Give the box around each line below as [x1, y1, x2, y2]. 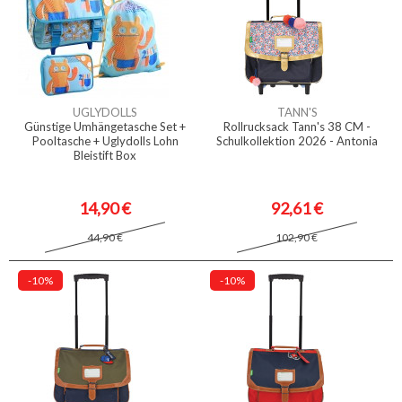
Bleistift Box [74, 148, 136, 162]
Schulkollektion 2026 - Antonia [216, 134, 378, 148]
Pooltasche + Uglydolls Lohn [31, 134, 179, 148]
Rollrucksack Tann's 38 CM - [223, 119, 371, 134]
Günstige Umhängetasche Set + [24, 119, 186, 134]
